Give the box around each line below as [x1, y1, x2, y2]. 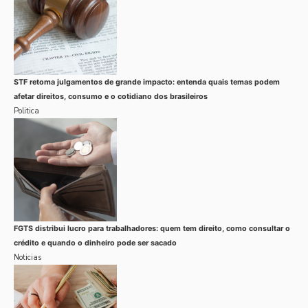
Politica [14, 105, 39, 116]
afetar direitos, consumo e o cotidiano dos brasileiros [14, 91, 208, 101]
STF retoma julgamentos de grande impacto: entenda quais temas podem [14, 77, 280, 87]
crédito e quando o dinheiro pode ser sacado [14, 238, 177, 247]
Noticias [14, 252, 41, 263]
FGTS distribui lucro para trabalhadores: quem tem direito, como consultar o [14, 223, 290, 233]
